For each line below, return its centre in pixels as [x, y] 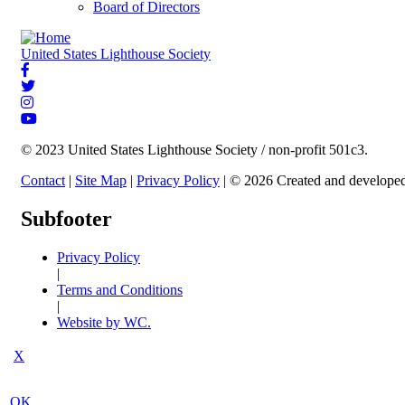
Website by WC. [104, 322]
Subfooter [66, 218]
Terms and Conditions [120, 289]
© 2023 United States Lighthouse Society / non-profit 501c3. [194, 150]
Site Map [101, 181]
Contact [43, 181]
